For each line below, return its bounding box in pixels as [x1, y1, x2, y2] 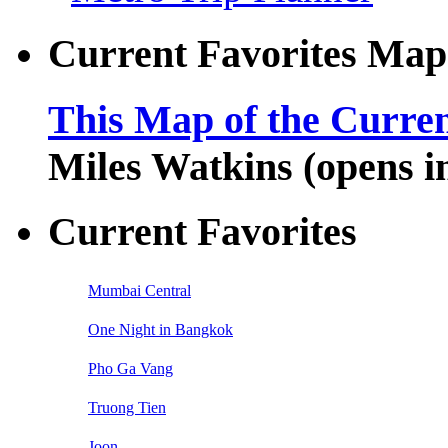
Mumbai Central [88, 282, 191, 300]
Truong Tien [88, 399, 166, 417]
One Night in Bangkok [88, 321, 233, 339]
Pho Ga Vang [88, 360, 173, 378]
